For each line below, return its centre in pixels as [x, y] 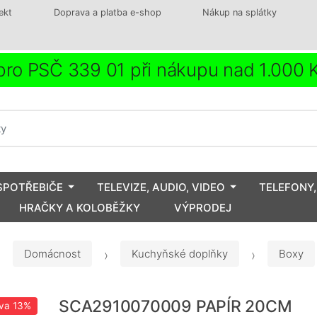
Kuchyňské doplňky [180, 254]
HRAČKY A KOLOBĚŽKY [80, 207]
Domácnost [52, 254]
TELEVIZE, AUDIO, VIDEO [161, 187]
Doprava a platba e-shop [107, 12]
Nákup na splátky [240, 12]
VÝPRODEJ [203, 207]
